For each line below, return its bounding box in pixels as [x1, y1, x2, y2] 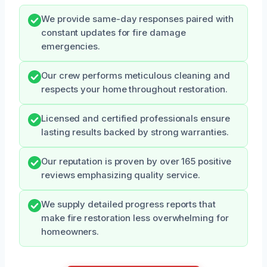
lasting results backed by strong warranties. [41, 126, 229, 138]
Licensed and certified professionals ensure [41, 113, 230, 124]
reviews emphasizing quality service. [41, 169, 201, 181]
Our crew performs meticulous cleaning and [41, 70, 230, 81]
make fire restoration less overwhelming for [41, 212, 229, 223]
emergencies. [41, 41, 101, 52]
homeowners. [41, 226, 100, 237]
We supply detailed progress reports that [41, 198, 216, 210]
